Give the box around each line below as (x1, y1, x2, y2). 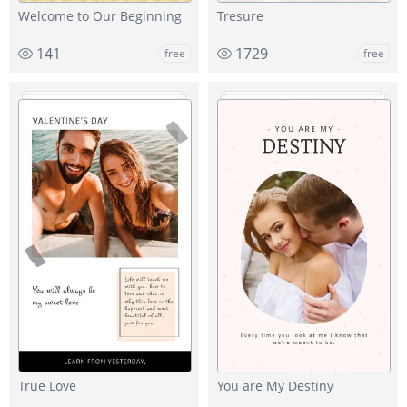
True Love (18, 376, 76, 394)
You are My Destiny (217, 376, 333, 394)
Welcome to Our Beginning (18, 6, 182, 25)
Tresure (217, 6, 263, 25)
